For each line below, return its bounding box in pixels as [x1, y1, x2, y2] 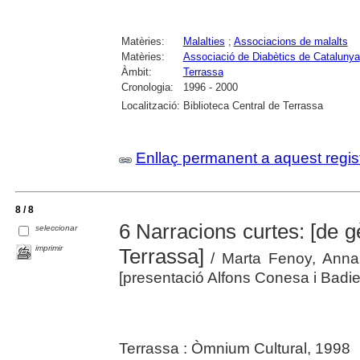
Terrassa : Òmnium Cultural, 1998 [118, 339, 350, 357]
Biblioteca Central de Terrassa [182, 99, 323, 112]
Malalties [182, 35, 225, 47]
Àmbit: [121, 65, 152, 78]
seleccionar [35, 223, 78, 232]
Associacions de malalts [233, 35, 348, 47]
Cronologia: [121, 80, 174, 93]
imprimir [35, 243, 63, 252]
